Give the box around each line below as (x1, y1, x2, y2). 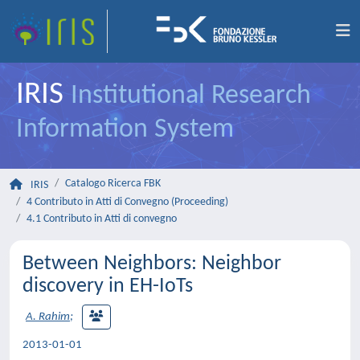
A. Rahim (26, 311, 70, 324)
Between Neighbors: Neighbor (22, 253, 281, 275)
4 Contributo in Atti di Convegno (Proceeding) (27, 196, 228, 208)
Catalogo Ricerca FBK (65, 178, 161, 190)
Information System (16, 116, 234, 144)
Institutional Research (71, 82, 311, 110)
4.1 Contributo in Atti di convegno (27, 213, 177, 225)
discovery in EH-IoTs (22, 276, 193, 297)
